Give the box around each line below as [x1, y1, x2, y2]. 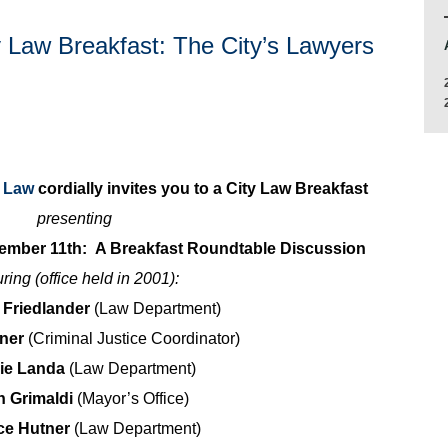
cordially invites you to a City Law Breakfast [34, 179, 368, 197]
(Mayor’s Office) [76, 389, 189, 407]
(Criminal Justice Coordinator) [27, 329, 240, 347]
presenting [36, 209, 112, 227]
